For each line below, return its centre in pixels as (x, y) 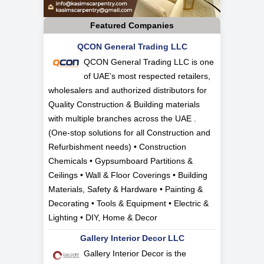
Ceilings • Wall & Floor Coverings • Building (128, 175)
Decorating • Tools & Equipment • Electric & (128, 204)
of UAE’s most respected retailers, (147, 76)
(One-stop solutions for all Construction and (129, 133)
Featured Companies (132, 26)
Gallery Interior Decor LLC (132, 238)
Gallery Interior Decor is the (135, 254)
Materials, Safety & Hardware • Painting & (126, 189)
